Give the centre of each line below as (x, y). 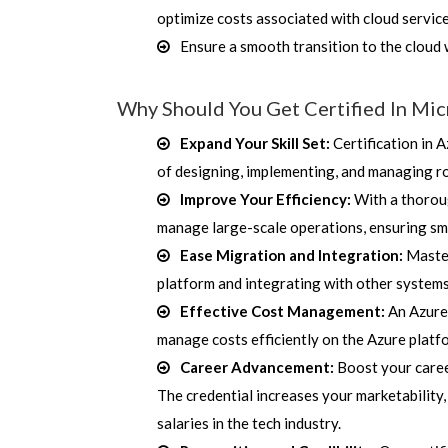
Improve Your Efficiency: (265, 199)
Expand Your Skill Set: (255, 143)
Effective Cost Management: (282, 311)
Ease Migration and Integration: (291, 255)
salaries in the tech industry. (249, 423)
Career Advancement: (257, 367)
